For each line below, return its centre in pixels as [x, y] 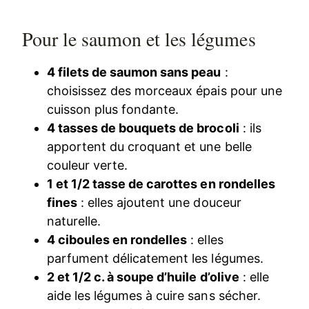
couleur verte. [88, 166]
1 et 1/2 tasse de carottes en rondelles [161, 184]
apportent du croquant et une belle [149, 147]
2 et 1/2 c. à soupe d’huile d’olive [143, 277]
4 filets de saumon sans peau [134, 72]
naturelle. [74, 221]
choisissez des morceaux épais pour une [165, 91]
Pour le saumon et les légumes [139, 39]
